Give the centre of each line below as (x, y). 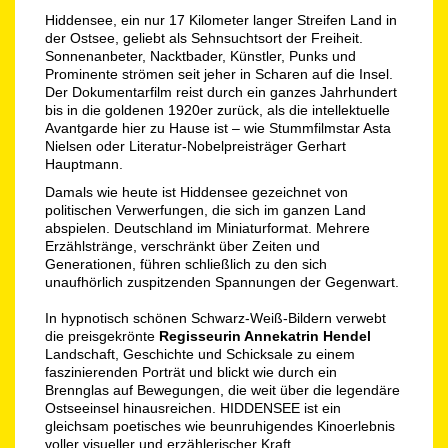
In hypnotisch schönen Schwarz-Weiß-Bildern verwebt (215, 317)
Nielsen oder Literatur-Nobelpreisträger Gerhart (195, 145)
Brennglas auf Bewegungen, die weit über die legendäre (222, 389)
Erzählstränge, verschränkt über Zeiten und (182, 245)
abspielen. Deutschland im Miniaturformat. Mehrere (207, 227)
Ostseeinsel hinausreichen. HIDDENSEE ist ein (193, 407)
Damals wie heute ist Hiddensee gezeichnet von (196, 191)
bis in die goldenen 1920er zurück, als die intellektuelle (217, 109)
